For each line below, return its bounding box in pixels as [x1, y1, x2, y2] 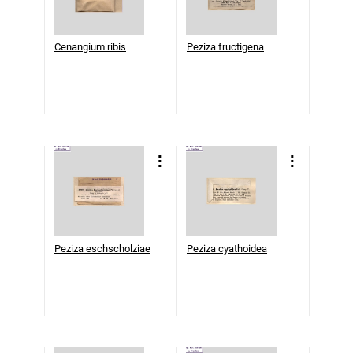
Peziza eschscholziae [54, 242, 150, 255]
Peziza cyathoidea [187, 242, 267, 255]
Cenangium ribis [54, 40, 126, 53]
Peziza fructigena [187, 40, 264, 53]
